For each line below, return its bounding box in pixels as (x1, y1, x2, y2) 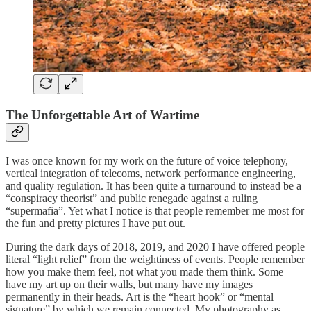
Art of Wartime (112, 108, 199, 123)
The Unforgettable (6, 108, 110, 123)
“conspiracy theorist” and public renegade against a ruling (6, 192, 258, 204)
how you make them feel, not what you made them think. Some (6, 265, 283, 278)
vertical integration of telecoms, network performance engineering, (6, 167, 296, 179)
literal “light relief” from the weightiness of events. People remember (6, 253, 305, 265)
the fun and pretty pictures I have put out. (6, 217, 185, 229)
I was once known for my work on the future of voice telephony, (6, 154, 288, 167)
